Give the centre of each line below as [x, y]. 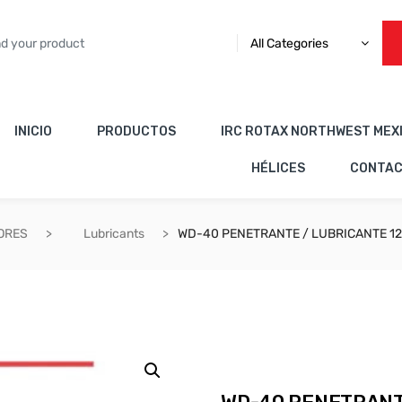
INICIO [33, 131]
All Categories [289, 43]
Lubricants [114, 234]
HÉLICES [278, 168]
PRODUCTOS [136, 131]
